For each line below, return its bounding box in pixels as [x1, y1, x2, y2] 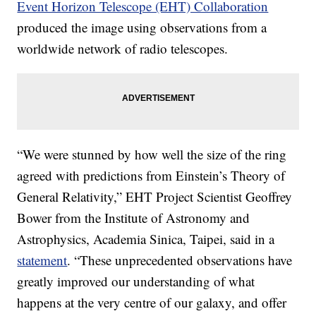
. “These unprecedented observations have [67, 250, 293, 269]
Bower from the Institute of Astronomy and [17, 208, 250, 226]
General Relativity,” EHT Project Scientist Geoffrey [17, 187, 293, 205]
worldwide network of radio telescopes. [17, 39, 229, 57]
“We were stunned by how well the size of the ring [17, 145, 287, 163]
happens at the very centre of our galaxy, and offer [17, 293, 287, 311]
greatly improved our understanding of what [17, 272, 255, 290]
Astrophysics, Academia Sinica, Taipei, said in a [17, 229, 275, 248]
